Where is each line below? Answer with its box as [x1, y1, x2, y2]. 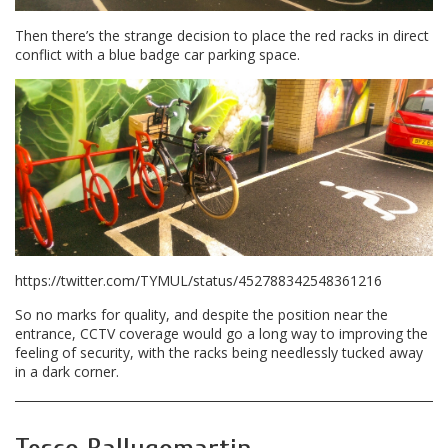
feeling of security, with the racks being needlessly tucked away [15, 343, 423, 363]
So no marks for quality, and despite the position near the [15, 305, 388, 325]
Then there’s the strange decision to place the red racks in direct [15, 25, 429, 45]
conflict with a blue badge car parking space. [15, 44, 300, 64]
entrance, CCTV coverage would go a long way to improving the [15, 324, 428, 344]
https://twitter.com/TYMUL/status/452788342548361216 [15, 271, 382, 291]
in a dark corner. [15, 362, 119, 382]
